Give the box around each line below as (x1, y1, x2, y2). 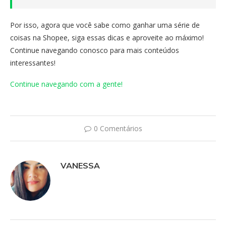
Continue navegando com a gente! (10, 79, 123, 89)
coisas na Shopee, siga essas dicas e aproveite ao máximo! (10, 32, 204, 42)
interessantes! (10, 58, 55, 68)
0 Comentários (93, 123, 142, 133)
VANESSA (61, 160, 100, 171)
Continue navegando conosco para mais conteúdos (10, 45, 179, 55)
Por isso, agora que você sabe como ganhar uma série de (10, 20, 200, 30)
